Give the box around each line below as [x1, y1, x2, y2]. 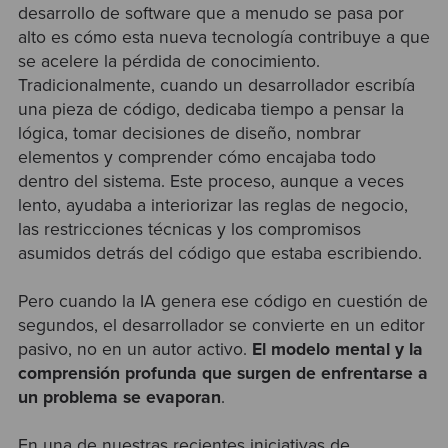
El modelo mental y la [251, 338, 423, 360]
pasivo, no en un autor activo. [17, 338, 252, 360]
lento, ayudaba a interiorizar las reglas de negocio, [17, 194, 408, 216]
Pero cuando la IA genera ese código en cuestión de [17, 290, 428, 312]
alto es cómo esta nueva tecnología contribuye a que [17, 26, 430, 48]
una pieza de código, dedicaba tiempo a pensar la [17, 98, 404, 120]
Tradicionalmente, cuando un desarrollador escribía [17, 74, 415, 96]
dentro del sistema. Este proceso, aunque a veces [17, 170, 404, 192]
